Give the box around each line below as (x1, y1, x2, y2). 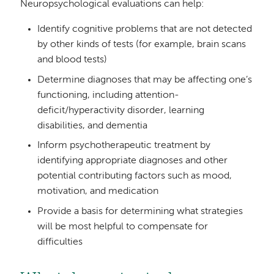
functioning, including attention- (37, 90, 179, 100)
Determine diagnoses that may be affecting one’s (37, 75, 252, 85)
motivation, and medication (37, 187, 158, 197)
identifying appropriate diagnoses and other (37, 156, 228, 166)
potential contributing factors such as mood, (37, 171, 232, 182)
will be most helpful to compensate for (37, 221, 208, 232)
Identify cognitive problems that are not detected (37, 24, 252, 34)
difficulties (37, 237, 83, 247)
